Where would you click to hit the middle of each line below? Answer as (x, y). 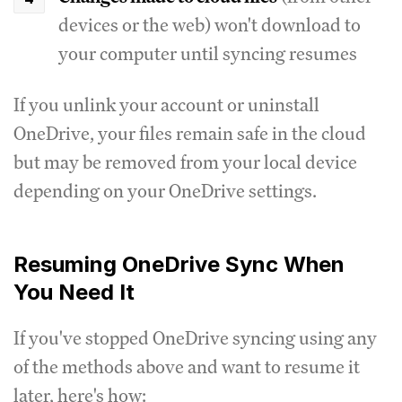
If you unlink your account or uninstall (166, 104)
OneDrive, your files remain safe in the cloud (190, 133)
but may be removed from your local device (185, 162)
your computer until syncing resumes (208, 53)
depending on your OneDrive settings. (165, 190)
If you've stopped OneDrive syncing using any (195, 337)
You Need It (74, 292)
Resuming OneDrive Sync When (179, 264)
